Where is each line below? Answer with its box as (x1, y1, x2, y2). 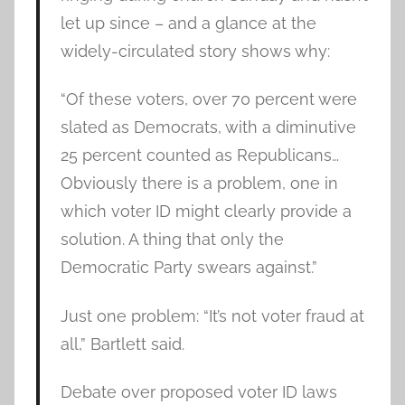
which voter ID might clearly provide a (60, 202, 352, 221)
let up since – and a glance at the (60, 13, 316, 33)
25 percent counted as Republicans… (60, 146, 339, 165)
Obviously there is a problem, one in (60, 174, 338, 193)
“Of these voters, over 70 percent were (60, 89, 357, 109)
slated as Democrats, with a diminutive (60, 118, 356, 137)
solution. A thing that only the (60, 230, 284, 250)
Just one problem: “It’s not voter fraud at (60, 306, 364, 325)
